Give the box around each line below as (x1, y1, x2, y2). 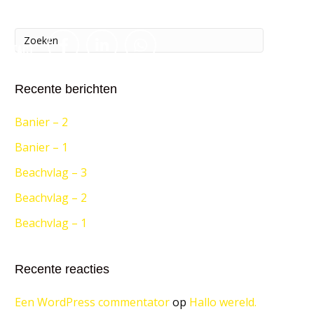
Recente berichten (15, 82, 117, 96)
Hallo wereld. (189, 294, 257, 310)
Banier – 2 (15, 114, 68, 130)
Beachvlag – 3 (15, 165, 87, 180)
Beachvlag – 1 (15, 215, 87, 231)
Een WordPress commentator (15, 294, 170, 310)
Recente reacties (15, 262, 109, 276)
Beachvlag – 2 (15, 190, 87, 205)
